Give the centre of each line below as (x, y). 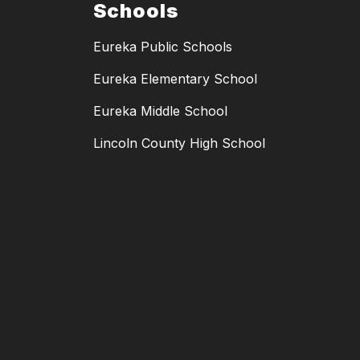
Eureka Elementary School (175, 79)
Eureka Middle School (160, 111)
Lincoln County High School (179, 143)
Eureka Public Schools (163, 47)
